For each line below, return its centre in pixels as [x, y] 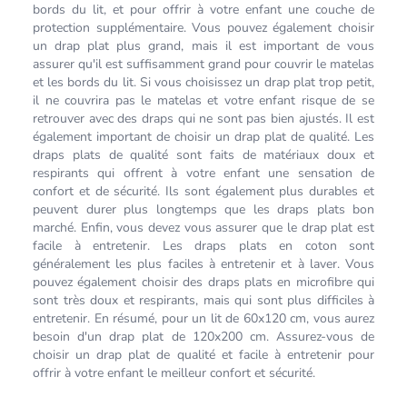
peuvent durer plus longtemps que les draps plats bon [203, 209]
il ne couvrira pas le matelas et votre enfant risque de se [203, 100]
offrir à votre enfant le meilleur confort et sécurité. [174, 373]
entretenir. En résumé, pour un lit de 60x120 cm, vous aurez [203, 318]
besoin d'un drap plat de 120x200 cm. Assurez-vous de [203, 337]
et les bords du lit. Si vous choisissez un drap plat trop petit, [203, 82]
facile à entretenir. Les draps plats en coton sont [203, 246]
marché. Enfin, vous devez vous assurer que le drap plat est [203, 228]
